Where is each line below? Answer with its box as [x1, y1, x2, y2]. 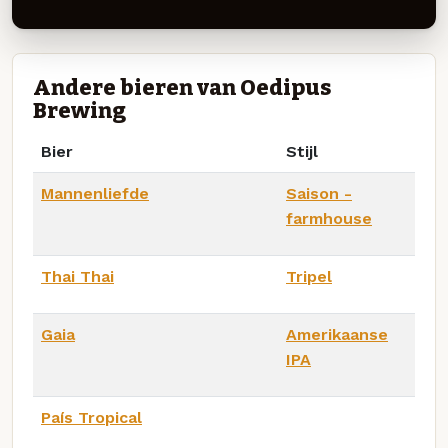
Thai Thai [41, 266, 114, 286]
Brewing [33, 97, 126, 124]
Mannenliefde [41, 183, 149, 203]
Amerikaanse [286, 324, 388, 344]
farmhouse [286, 208, 372, 228]
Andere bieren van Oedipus [33, 74, 331, 101]
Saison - [286, 183, 352, 203]
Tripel [286, 266, 332, 286]
